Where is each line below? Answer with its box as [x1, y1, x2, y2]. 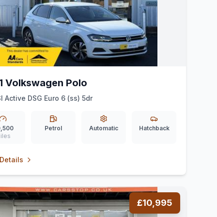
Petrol [45, 124, 62, 132]
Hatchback [139, 124, 170, 132]
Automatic [89, 124, 118, 132]
